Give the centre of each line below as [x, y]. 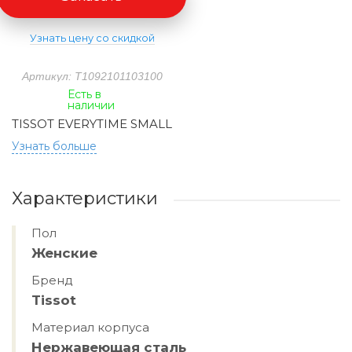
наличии [92, 105]
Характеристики [85, 198]
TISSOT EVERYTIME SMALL [92, 124]
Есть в [85, 94]
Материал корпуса [90, 327]
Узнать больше [54, 146]
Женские [64, 253]
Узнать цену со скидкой [92, 38]
